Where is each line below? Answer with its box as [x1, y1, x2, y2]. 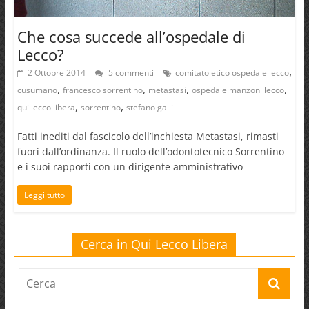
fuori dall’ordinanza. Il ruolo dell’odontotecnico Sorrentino [17, 145, 284, 159]
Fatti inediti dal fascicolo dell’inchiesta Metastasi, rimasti [17, 130, 279, 143]
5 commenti [106, 67, 154, 79]
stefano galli [126, 101, 173, 114]
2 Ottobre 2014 [27, 67, 86, 79]
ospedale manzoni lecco [191, 84, 284, 97]
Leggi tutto [23, 189, 65, 201]
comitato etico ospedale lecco [175, 67, 289, 79]
